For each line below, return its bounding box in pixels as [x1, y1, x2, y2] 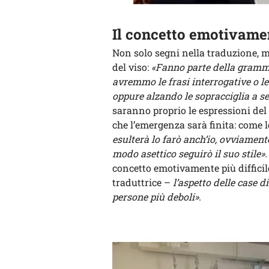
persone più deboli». [112, 190, 201, 203]
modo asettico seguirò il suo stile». [112, 147, 267, 160]
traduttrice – [112, 175, 173, 189]
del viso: [112, 60, 151, 73]
